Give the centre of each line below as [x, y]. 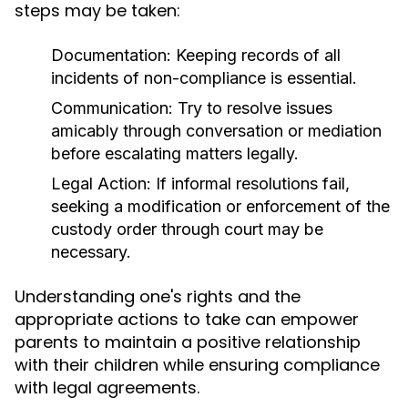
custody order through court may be [187, 229]
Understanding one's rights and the [158, 296]
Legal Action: [101, 184]
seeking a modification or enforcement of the [220, 206]
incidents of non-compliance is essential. [204, 78]
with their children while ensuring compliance [197, 365]
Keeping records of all [256, 55]
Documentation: [111, 55]
